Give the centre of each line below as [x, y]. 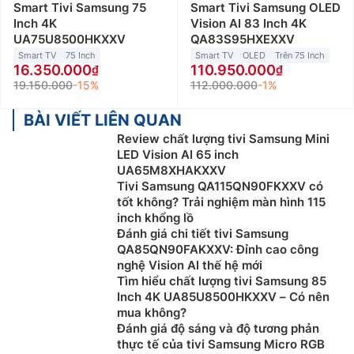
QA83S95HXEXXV [242, 40]
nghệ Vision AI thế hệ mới [190, 265]
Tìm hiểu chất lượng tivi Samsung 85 [222, 281]
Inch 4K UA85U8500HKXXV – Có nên [223, 297]
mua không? [152, 313]
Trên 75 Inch [299, 56]
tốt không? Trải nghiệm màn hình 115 [221, 202]
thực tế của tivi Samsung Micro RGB [221, 345]
